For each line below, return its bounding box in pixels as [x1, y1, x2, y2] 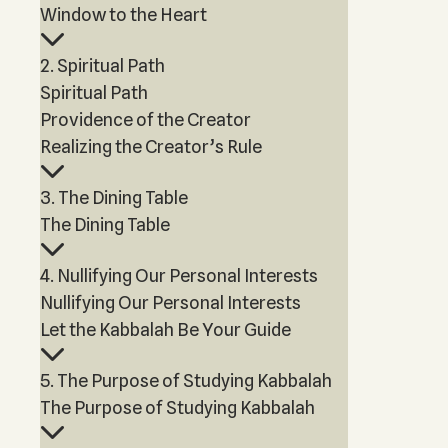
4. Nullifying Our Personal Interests [40, 265, 318, 286]
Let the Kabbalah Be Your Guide [40, 319, 291, 340]
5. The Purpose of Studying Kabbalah [40, 370, 332, 391]
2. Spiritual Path [40, 55, 165, 76]
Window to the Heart [40, 4, 207, 25]
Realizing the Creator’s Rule [40, 136, 262, 157]
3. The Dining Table [40, 187, 188, 208]
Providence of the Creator [40, 109, 251, 130]
